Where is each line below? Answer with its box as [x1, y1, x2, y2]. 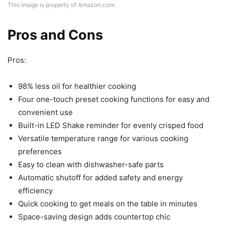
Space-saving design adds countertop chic [18, 212, 170, 222]
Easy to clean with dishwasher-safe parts [18, 160, 164, 170]
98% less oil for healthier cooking [18, 81, 136, 91]
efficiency [18, 186, 53, 196]
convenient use [18, 107, 73, 118]
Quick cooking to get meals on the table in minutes [18, 199, 197, 209]
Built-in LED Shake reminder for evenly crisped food [18, 121, 203, 131]
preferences [18, 147, 62, 157]
